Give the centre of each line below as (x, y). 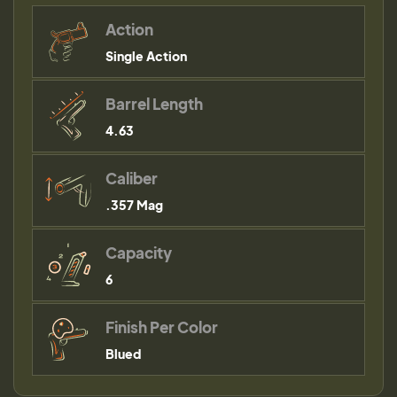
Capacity (139, 252)
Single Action (146, 55)
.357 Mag (134, 204)
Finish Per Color (162, 327)
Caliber (132, 178)
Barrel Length (154, 103)
